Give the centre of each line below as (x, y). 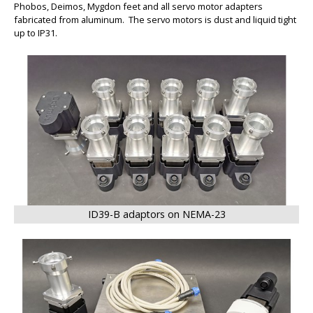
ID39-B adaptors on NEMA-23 (156, 214)
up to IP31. (36, 33)
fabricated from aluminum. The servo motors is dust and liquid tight (155, 20)
